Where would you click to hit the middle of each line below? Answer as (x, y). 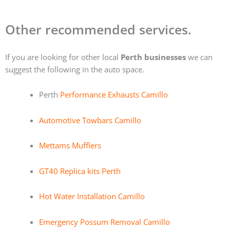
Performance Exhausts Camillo (114, 95)
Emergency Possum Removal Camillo (104, 222)
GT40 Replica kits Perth (80, 171)
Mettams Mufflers (70, 146)
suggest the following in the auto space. (75, 69)
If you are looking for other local (63, 57)
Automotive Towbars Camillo (90, 120)
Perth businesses (153, 57)
